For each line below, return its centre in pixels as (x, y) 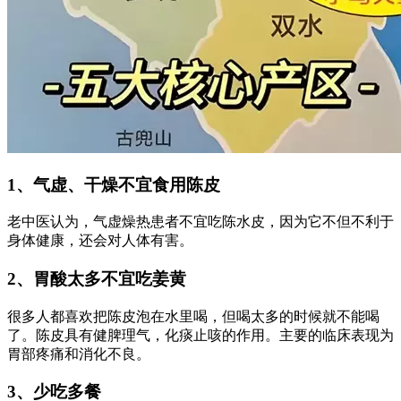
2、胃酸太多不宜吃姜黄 (97, 278)
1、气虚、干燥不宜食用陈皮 (114, 184)
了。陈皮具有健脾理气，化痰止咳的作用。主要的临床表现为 (200, 335)
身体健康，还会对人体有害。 (100, 241)
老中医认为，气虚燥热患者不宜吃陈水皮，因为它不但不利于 (200, 222)
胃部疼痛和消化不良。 (79, 354)
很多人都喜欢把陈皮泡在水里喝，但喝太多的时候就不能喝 (193, 316)
